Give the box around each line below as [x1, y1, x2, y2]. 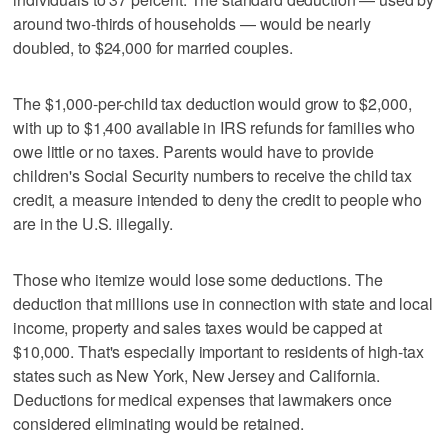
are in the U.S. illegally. [13, 211, 173, 235]
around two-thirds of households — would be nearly [13, 11, 371, 35]
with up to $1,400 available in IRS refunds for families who [13, 115, 416, 139]
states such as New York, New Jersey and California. [13, 363, 381, 387]
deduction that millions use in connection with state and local [13, 291, 433, 315]
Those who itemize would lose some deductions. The [13, 267, 383, 291]
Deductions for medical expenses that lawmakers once [13, 387, 393, 411]
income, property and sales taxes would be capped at [13, 315, 383, 339]
